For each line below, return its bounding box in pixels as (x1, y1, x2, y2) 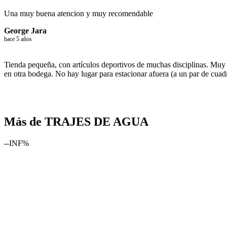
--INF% (4, 138, 29, 147)
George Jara (4, 26, 47, 35)
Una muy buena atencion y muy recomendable (4, 9, 153, 18)
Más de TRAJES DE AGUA (4, 115, 148, 129)
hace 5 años (4, 35, 32, 43)
